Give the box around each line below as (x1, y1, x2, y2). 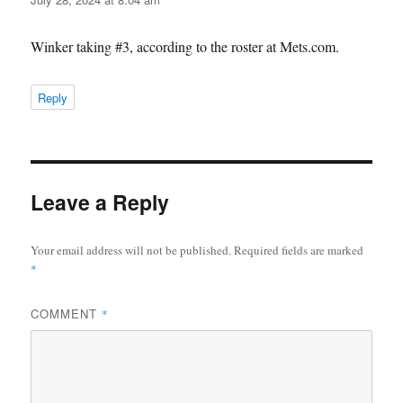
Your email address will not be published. (31, 241, 232, 258)
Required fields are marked (234, 241, 364, 258)
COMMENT (31, 304, 103, 322)
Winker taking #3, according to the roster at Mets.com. (31, 36, 340, 56)
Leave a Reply (31, 186, 170, 217)
